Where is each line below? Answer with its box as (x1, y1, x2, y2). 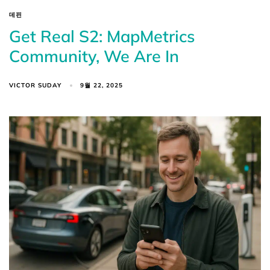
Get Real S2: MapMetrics (9, 25, 195, 46)
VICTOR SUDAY (9, 81, 61, 89)
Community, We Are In (9, 45, 179, 66)
